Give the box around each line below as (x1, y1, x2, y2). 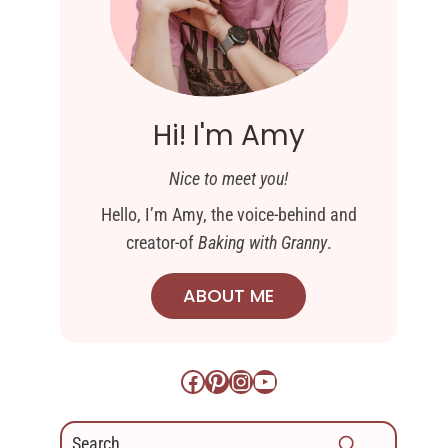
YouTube (251, 366, 335, 395)
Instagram (227, 366, 325, 395)
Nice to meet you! (169, 168, 289, 189)
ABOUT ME (183, 283, 275, 308)
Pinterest (203, 366, 289, 395)
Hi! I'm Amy (152, 116, 305, 155)
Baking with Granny (197, 232, 327, 253)
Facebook (179, 366, 273, 395)
